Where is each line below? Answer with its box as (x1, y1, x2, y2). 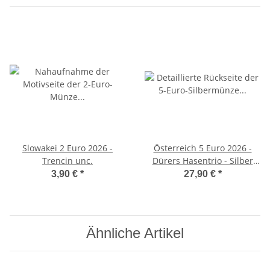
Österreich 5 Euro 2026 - (153, 142, 252, 154)
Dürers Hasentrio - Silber (152, 155, 253, 167)
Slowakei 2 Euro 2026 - (22, 142, 113, 154)
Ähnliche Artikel (86, 225, 184, 242)
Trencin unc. (42, 155, 93, 167)
